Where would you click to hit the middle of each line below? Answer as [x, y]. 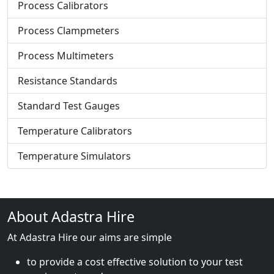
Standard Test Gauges [69, 106]
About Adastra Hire [71, 217]
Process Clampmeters [68, 31]
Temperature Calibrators [75, 131]
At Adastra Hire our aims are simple [90, 237]
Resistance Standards [68, 81]
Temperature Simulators [74, 156]
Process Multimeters [66, 56]
